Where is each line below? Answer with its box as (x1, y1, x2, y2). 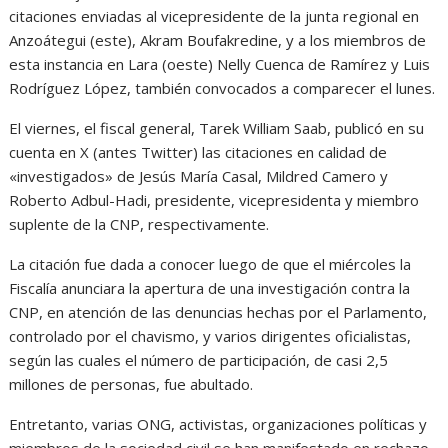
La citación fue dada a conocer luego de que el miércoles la (9, 253, 412, 274)
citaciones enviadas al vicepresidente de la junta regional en (9, 5, 420, 26)
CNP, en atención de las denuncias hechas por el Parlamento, (9, 301, 428, 322)
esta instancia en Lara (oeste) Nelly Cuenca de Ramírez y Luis (9, 53, 431, 74)
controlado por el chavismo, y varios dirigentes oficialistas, (9, 325, 412, 346)
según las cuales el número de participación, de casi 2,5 (9, 349, 389, 370)
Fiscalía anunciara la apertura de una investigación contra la (9, 277, 411, 298)
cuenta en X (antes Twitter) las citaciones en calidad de (9, 141, 388, 162)
